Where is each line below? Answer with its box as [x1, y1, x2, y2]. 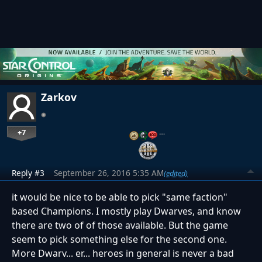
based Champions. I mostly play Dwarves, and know [12, 205, 241, 218]
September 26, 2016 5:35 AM [54, 167, 164, 179]
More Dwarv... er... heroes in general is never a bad [12, 247, 234, 260]
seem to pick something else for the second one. [12, 233, 227, 246]
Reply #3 [12, 167, 44, 179]
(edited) [164, 167, 188, 178]
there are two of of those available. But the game [12, 219, 228, 232]
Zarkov [41, 89, 77, 104]
